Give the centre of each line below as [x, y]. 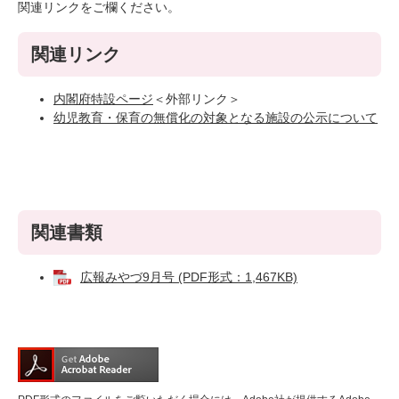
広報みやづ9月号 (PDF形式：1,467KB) [189, 277]
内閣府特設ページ [103, 99]
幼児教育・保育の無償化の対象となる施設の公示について [216, 118]
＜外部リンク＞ [197, 99]
